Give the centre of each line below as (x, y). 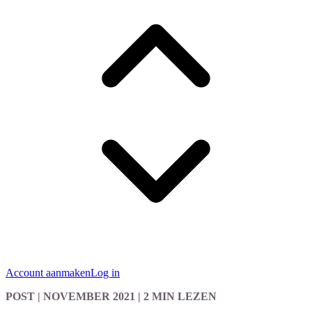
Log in (105, 273)
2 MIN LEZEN (180, 296)
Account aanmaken (48, 273)
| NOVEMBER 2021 (85, 296)
